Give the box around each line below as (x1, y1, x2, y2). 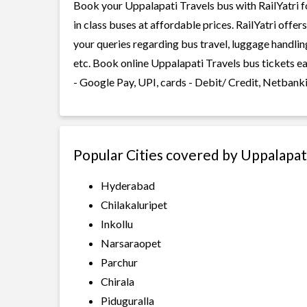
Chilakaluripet (101, 198, 167, 211)
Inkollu (101, 217, 133, 230)
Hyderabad (101, 179, 155, 192)
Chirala (101, 275, 134, 288)
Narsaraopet (101, 236, 161, 249)
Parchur (101, 256, 138, 269)
